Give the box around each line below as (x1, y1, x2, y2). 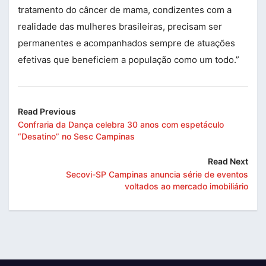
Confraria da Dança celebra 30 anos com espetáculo (18, 119, 224, 129)
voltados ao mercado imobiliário (125, 180, 248, 191)
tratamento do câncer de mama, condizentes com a (18, 4, 232, 15)
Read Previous (18, 106, 76, 116)
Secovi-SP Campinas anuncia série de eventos (66, 169, 248, 179)
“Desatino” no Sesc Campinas (18, 131, 135, 141)
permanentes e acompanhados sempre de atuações (18, 37, 235, 49)
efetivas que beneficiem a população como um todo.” (18, 53, 239, 65)
